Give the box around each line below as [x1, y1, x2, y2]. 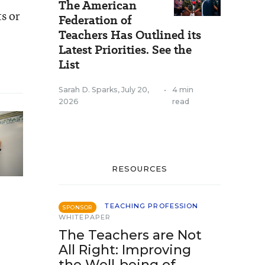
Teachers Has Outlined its [59, 27, 201, 43]
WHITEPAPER [59, 213, 111, 221]
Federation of [59, 12, 132, 28]
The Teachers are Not [59, 227, 202, 243]
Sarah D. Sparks [59, 85, 118, 94]
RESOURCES [111, 164, 168, 173]
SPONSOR [63, 204, 93, 211]
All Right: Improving [59, 242, 191, 258]
